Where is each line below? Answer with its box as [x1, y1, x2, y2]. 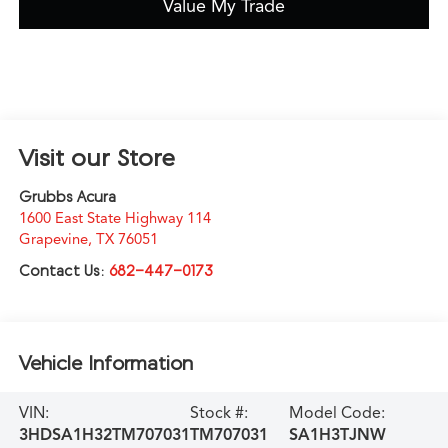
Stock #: [189, 402, 248, 423]
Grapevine [18, 230, 88, 249]
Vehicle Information [18, 350, 193, 374]
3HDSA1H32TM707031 [18, 424, 190, 445]
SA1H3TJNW [289, 424, 387, 445]
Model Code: [289, 402, 386, 423]
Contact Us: [18, 262, 109, 280]
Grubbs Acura [18, 188, 116, 206]
